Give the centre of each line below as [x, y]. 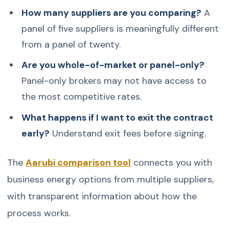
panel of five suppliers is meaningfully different [120, 28]
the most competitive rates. [81, 97]
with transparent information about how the [102, 197]
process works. [39, 213]
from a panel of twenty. [71, 44]
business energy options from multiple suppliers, [111, 180]
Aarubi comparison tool [78, 163]
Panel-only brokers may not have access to [114, 81]
